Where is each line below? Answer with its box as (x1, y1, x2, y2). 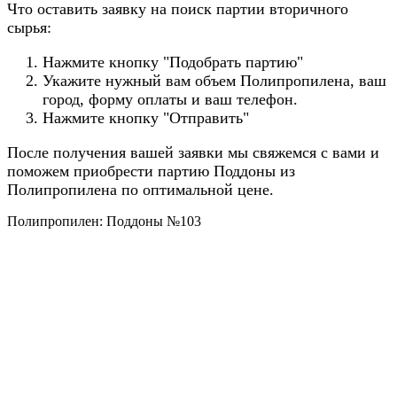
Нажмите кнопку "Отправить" (43, 108, 249, 127)
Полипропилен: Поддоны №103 (7, 213, 201, 229)
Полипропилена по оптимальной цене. (7, 180, 274, 198)
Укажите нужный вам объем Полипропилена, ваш (43, 71, 386, 90)
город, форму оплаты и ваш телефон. (43, 90, 298, 108)
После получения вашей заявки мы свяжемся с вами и (7, 143, 379, 161)
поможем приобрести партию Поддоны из (7, 161, 295, 180)
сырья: (7, 18, 51, 36)
